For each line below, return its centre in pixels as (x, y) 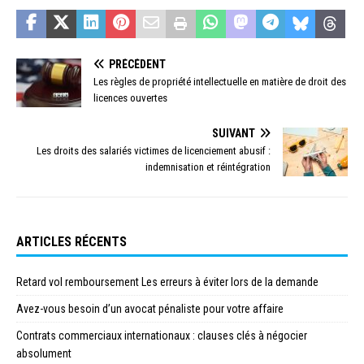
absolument (44, 354)
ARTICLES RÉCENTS (71, 242)
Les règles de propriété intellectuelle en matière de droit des (220, 82)
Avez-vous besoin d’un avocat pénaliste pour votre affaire (150, 309)
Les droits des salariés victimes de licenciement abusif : (154, 151)
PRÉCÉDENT (137, 65)
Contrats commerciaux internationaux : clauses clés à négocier (162, 336)
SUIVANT (234, 134)
